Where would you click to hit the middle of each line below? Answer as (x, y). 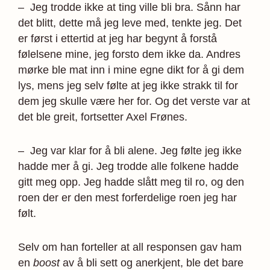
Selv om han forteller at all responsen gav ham (130, 247)
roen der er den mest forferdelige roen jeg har (127, 197)
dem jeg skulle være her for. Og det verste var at (134, 101)
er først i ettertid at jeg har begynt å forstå (118, 38)
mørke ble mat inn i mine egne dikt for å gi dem (131, 70)
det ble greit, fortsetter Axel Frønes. (103, 117)
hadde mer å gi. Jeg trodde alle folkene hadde (128, 166)
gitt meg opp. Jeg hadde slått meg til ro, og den (131, 182)
